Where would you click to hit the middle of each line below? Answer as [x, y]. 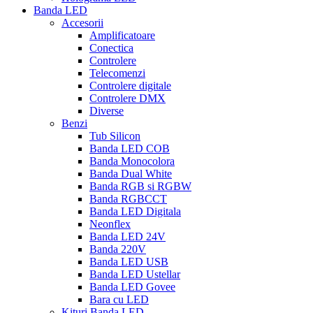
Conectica [111, 48]
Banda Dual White [131, 174]
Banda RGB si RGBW [140, 187]
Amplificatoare [122, 36]
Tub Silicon [115, 136]
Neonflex [110, 224]
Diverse [107, 111]
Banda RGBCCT [128, 199]
